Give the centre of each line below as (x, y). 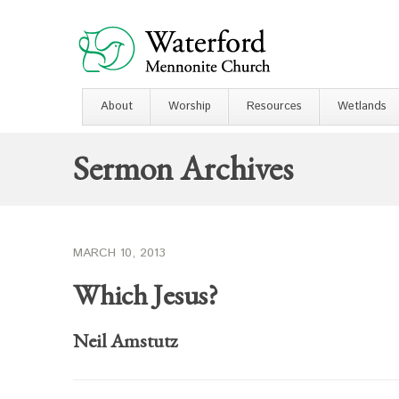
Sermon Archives (183, 168)
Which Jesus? (146, 295)
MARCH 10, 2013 (119, 253)
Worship (190, 106)
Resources (274, 106)
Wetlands (362, 106)
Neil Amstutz (125, 341)
